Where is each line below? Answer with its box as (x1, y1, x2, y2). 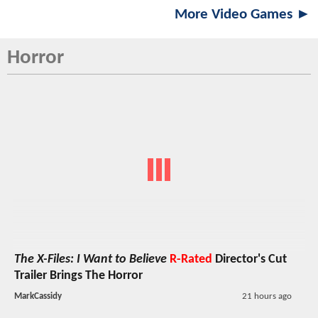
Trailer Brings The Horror (14, 269, 143, 283)
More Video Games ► (175, 6, 311, 22)
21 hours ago (241, 292, 292, 302)
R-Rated (170, 253, 212, 267)
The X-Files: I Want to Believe (14, 253, 167, 267)
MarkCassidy (14, 292, 62, 302)
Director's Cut (212, 253, 287, 267)
